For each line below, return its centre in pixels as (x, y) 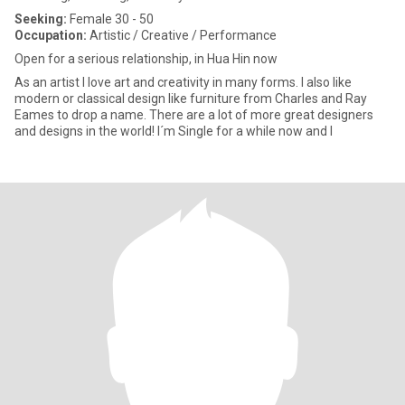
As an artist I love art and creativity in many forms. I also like (183, 82)
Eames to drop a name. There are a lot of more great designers (194, 115)
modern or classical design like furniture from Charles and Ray (191, 99)
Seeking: (41, 19)
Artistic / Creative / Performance (182, 35)
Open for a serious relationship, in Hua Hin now (146, 59)
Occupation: (51, 35)
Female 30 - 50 (110, 19)
